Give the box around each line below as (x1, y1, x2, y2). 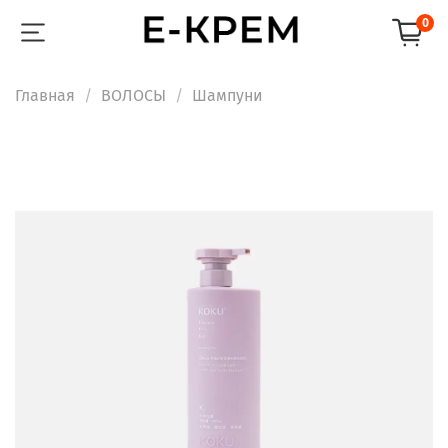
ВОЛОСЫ (101, 85, 166, 105)
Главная (15, 85, 75, 105)
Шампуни (192, 85, 263, 105)
